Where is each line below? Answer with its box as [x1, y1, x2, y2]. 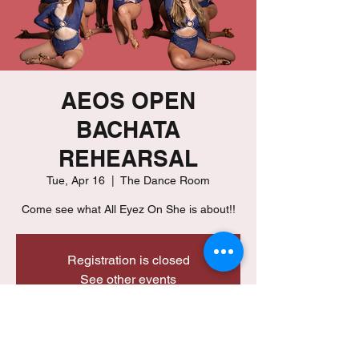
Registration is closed [67, 252, 190, 268]
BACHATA [76, 116, 180, 143]
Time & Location [16, 336, 141, 355]
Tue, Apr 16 [46, 174, 105, 187]
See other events [80, 272, 176, 287]
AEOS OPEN [61, 87, 196, 114]
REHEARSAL [58, 145, 198, 171]
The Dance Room [120, 174, 210, 187]
